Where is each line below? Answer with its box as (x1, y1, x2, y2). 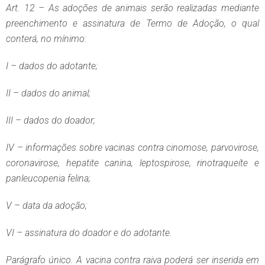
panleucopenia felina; (6, 173, 91, 185)
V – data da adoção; (6, 200, 87, 212)
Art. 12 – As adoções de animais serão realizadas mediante (6, 2, 259, 14)
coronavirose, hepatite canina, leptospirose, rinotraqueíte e (6, 157, 259, 169)
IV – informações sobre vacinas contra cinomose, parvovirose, (6, 142, 259, 154)
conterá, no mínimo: (6, 33, 86, 45)
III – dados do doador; (6, 115, 95, 127)
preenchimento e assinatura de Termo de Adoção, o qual (6, 18, 259, 30)
